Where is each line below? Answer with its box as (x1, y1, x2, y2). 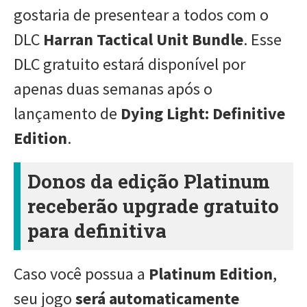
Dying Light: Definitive (121, 102, 285, 124)
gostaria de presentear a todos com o (14, 3, 269, 25)
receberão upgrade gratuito (27, 193, 279, 219)
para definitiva (27, 217, 167, 243)
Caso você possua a (14, 262, 149, 284)
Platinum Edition (149, 262, 273, 284)
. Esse (243, 28, 282, 50)
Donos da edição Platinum (27, 168, 270, 194)
